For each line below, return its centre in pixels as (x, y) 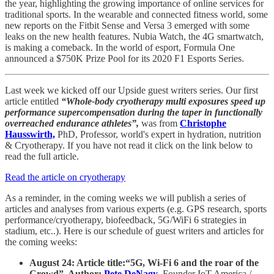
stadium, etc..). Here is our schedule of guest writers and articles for (134, 231)
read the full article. (42, 156)
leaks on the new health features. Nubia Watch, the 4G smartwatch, (134, 36)
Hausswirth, (30, 134)
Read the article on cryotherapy (65, 177)
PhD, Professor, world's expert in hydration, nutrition (159, 134)
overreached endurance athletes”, (73, 123)
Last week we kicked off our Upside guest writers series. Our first (131, 90)
